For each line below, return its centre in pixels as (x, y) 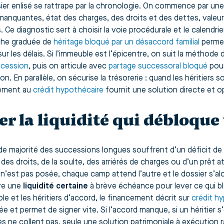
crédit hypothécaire (68, 91)
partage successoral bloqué (158, 67)
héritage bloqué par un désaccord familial (126, 43)
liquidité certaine (55, 187)
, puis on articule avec (68, 67)
